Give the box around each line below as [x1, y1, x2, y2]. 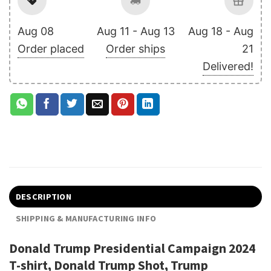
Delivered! [203, 60, 253, 73]
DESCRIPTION [15, 191, 71, 202]
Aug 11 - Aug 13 [96, 25, 175, 38]
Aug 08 [18, 25, 54, 38]
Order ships [106, 42, 165, 56]
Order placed [18, 42, 84, 56]
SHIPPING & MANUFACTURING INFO [15, 212, 157, 224]
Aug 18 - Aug [188, 25, 253, 38]
